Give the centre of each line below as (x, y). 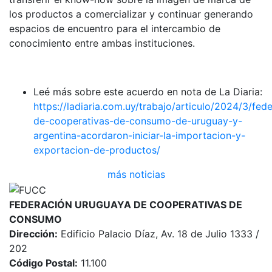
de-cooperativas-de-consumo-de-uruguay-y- (138, 121)
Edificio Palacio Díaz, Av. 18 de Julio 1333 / (158, 233)
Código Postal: (43, 263)
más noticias (136, 175)
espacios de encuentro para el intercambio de (115, 29)
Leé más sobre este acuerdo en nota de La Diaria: (148, 92)
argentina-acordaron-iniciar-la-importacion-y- (139, 136)
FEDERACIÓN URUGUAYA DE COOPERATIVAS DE (126, 204)
